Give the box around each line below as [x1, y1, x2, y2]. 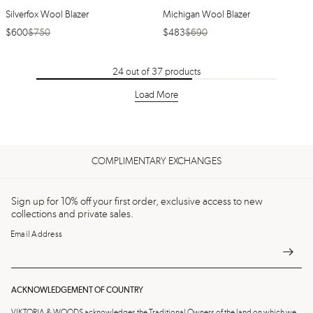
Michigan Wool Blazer [163, 9, 250, 20]
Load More [135, 90, 178, 101]
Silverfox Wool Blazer [6, 9, 89, 20]
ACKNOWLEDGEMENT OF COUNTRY [11, 286, 144, 295]
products [162, 66, 201, 77]
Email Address [10, 231, 63, 239]
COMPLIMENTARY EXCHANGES [92, 156, 221, 166]
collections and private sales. [11, 209, 134, 219]
